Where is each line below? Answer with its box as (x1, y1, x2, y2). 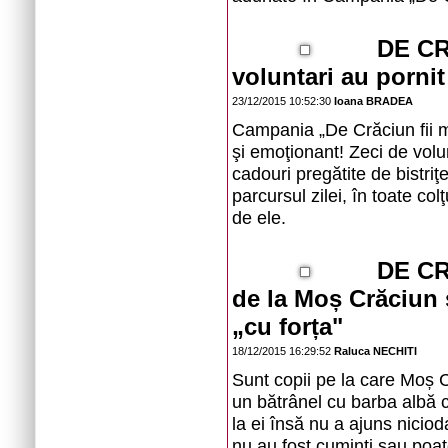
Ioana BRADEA (334, 95, 413, 107)
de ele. (232, 207, 286, 228)
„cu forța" (232, 313, 343, 340)
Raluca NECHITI (334, 345, 417, 357)
